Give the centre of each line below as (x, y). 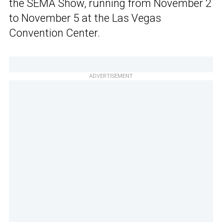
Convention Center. (55, 33)
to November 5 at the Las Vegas (85, 18)
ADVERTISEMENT (111, 76)
